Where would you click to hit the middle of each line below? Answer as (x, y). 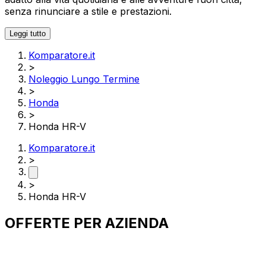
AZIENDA (137, 223)
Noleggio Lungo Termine (84, 79)
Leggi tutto (28, 33)
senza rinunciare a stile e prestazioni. (88, 11)
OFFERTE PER (55, 223)
